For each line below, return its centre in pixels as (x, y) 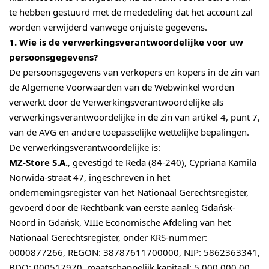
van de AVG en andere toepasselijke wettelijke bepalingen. (129, 132)
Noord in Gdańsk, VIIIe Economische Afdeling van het (120, 222)
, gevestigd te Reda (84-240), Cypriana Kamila (162, 162)
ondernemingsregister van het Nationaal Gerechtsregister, (129, 192)
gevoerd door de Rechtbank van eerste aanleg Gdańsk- (122, 207)
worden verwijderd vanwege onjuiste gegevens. (108, 27)
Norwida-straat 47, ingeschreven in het (89, 177)
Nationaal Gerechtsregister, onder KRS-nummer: (108, 237)
